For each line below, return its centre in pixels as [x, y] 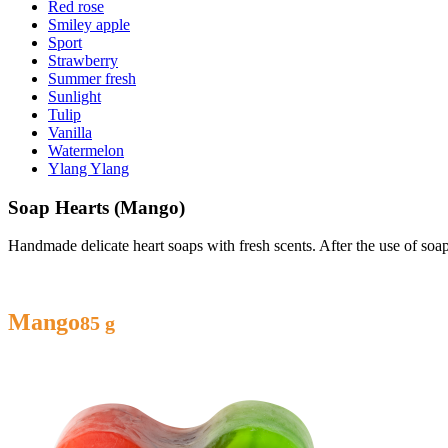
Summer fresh [92, 78]
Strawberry [83, 60]
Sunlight [74, 96]
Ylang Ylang [88, 168]
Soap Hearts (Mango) [96, 207]
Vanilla [70, 132]
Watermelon [86, 150]
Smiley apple [89, 24]
